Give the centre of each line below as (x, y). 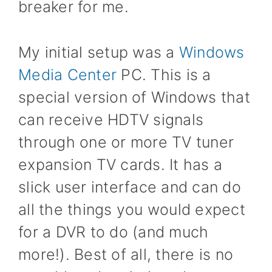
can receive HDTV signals (111, 119)
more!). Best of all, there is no (126, 254)
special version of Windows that (134, 97)
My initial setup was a (99, 52)
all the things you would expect (132, 209)
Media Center (67, 74)
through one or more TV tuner (126, 142)
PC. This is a (164, 74)
